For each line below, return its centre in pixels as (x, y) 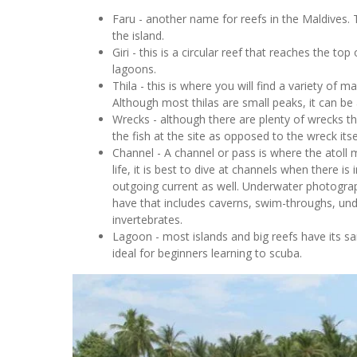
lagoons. (135, 69)
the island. (139, 35)
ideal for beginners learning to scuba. (208, 253)
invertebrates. (148, 219)
